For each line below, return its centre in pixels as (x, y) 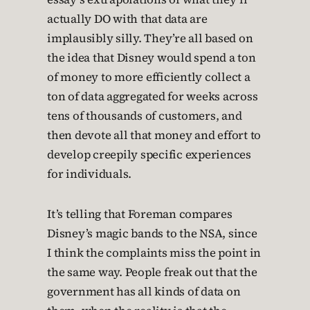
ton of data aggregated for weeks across (153, 97)
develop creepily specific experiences (149, 155)
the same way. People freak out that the (152, 272)
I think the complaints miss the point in (154, 253)
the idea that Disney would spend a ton (152, 58)
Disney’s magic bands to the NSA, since (152, 234)
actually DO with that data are (127, 19)
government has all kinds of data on (144, 292)
